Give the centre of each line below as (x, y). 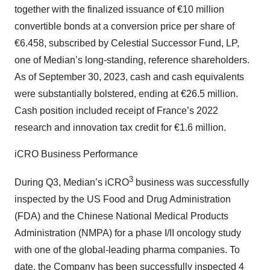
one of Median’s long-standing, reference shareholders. (132, 60)
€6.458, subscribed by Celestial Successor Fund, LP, (127, 43)
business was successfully (191, 183)
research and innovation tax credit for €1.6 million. (120, 127)
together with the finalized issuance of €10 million (119, 9)
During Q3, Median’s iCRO (72, 183)
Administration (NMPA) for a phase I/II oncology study (128, 233)
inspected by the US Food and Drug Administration (123, 199)
